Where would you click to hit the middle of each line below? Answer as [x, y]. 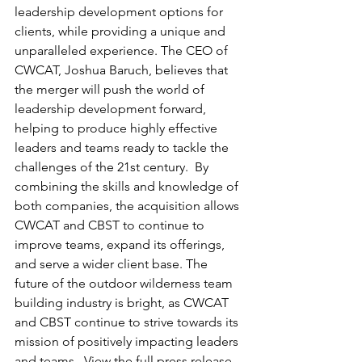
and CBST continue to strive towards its [128, 322]
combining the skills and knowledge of [128, 186]
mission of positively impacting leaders [128, 341]
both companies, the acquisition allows [128, 205]
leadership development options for [120, 11]
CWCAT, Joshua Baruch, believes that [123, 69]
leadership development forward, [112, 108]
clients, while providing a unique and [122, 31]
